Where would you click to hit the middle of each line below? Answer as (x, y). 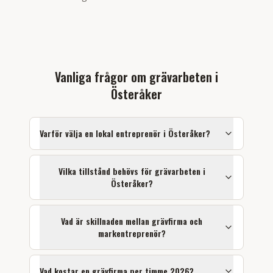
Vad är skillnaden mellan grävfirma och (132, 221)
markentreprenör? (132, 233)
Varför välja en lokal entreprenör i (104, 133)
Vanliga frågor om (102, 77)
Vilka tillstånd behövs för (106, 171)
